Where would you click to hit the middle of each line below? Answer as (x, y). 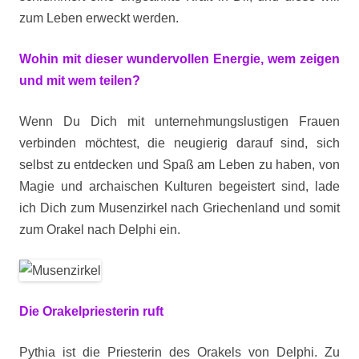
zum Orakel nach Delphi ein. (100, 230)
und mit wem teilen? (80, 81)
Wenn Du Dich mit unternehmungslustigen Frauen (179, 121)
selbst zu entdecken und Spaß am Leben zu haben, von (179, 165)
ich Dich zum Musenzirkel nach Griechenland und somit (179, 208)
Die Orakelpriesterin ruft (91, 311)
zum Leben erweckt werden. (99, 18)
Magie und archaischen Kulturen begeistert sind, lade (179, 186)
